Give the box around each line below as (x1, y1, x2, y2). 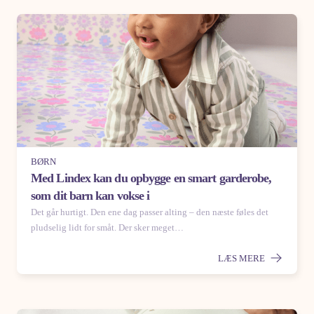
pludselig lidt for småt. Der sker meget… (31, 221, 184, 233)
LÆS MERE (218, 252, 267, 264)
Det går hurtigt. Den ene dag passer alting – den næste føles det (31, 206, 268, 217)
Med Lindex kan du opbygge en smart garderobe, (31, 170, 272, 185)
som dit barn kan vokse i (31, 188, 150, 203)
